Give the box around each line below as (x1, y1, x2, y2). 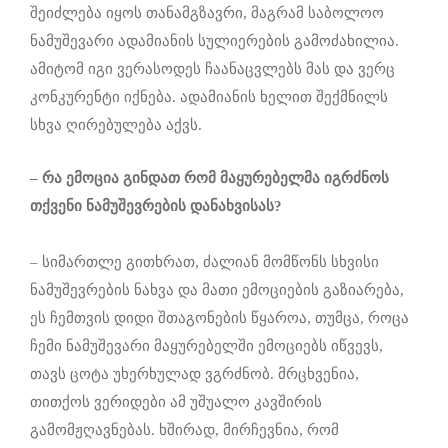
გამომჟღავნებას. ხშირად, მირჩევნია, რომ (30, 422, 339, 439)
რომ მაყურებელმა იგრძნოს (184, 170, 389, 187)
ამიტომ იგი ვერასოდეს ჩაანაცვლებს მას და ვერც (30, 61, 395, 78)
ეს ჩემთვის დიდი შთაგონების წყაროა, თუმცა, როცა (30, 310, 409, 327)
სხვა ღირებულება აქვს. (30, 117, 202, 134)
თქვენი (30, 198, 86, 215)
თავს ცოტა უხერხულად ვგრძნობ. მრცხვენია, (30, 366, 359, 383)
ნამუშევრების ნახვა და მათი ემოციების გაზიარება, (30, 282, 404, 299)
